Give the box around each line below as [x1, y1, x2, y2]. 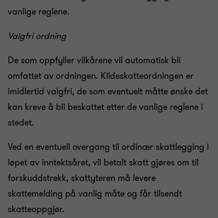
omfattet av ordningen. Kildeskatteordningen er [8, 70, 194, 82]
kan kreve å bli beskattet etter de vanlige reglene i [8, 101, 203, 113]
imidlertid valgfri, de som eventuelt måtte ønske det [8, 86, 208, 97]
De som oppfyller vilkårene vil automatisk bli [8, 54, 181, 66]
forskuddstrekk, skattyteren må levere [8, 172, 156, 184]
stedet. [8, 117, 34, 128]
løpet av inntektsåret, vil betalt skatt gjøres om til [8, 157, 199, 168]
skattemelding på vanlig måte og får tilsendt [8, 188, 182, 200]
